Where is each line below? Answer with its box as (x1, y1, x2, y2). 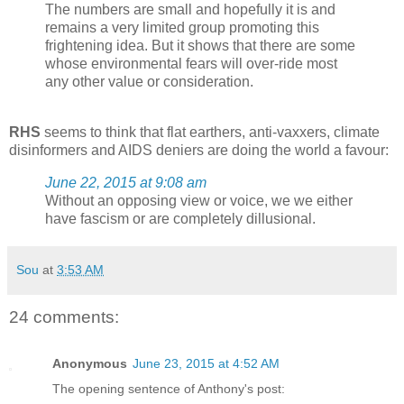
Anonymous (52, 356, 127, 372)
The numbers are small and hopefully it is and (45, 2, 335, 18)
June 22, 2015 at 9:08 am (45, 174, 207, 190)
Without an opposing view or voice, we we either (45, 192, 353, 208)
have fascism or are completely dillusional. (45, 210, 319, 226)
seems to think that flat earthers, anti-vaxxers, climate (41, 124, 380, 140)
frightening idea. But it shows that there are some (45, 38, 355, 54)
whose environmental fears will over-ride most (45, 56, 337, 72)
